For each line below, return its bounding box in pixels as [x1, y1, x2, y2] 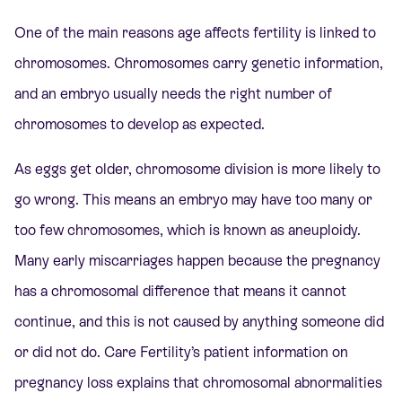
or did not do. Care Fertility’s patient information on [14, 343, 348, 361]
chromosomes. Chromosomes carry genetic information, [14, 54, 383, 72]
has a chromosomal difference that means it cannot [14, 282, 346, 300]
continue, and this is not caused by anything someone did [14, 312, 384, 330]
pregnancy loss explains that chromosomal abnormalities [14, 373, 382, 391]
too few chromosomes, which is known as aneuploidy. [14, 221, 361, 239]
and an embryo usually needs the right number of [14, 84, 332, 102]
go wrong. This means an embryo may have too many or [14, 190, 372, 208]
